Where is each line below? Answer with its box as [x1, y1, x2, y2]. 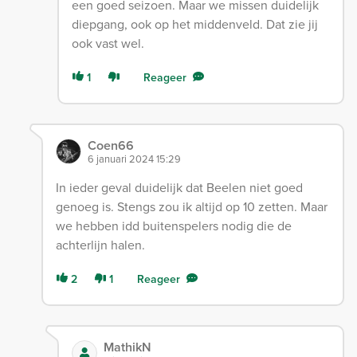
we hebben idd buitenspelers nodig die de [55, 216, 292, 234]
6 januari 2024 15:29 [87, 151, 181, 166]
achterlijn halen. [55, 235, 145, 253]
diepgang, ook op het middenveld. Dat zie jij [71, 14, 318, 33]
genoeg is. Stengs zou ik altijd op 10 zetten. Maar [55, 197, 328, 215]
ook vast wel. [71, 33, 144, 52]
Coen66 [87, 135, 134, 155]
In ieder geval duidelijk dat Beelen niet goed [55, 178, 303, 196]
